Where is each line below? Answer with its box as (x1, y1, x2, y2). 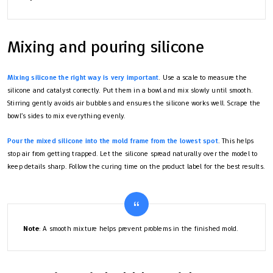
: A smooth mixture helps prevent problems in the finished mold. (38, 223, 239, 233)
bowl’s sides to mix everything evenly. (7, 110, 126, 121)
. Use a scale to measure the (158, 72, 247, 82)
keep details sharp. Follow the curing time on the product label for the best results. (7, 161, 266, 171)
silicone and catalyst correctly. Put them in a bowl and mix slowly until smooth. (7, 85, 253, 95)
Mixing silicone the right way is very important (7, 72, 159, 82)
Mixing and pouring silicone (7, 35, 205, 58)
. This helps (218, 135, 254, 146)
